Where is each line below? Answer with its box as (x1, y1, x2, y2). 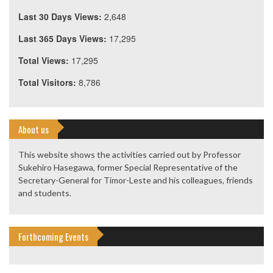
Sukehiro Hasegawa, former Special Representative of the (18, 162, 238, 173)
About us (18, 122, 49, 136)
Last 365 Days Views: (18, 32, 109, 45)
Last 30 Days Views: (18, 10, 104, 23)
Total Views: (18, 54, 71, 67)
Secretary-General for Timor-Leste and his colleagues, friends (18, 175, 253, 186)
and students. (18, 188, 71, 199)
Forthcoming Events (18, 230, 88, 244)
